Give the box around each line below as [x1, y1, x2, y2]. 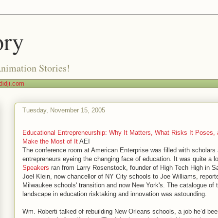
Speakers [22, 164, 49, 171]
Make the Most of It [22, 138, 78, 145]
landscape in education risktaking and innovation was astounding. [22, 190, 207, 198]
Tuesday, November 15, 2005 [22, 106, 105, 114]
